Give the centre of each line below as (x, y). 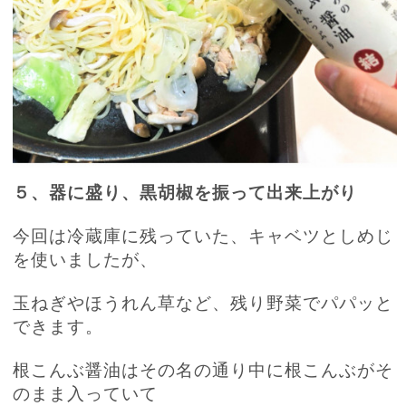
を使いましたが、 (86, 259)
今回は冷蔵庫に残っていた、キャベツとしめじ (203, 236)
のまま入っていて (86, 393)
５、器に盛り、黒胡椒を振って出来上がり (185, 192)
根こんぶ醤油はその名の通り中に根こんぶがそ (203, 370)
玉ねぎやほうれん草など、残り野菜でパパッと (203, 303)
